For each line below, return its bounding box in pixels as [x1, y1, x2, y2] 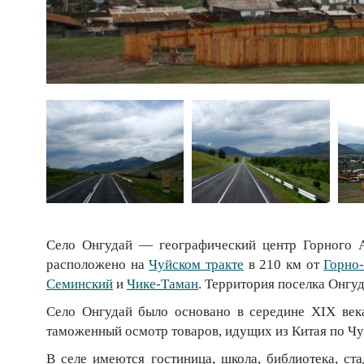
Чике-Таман [127, 276, 198, 292]
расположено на [46, 257, 149, 272]
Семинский [46, 276, 113, 292]
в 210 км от [243, 257, 324, 272]
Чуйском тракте [149, 257, 244, 272]
